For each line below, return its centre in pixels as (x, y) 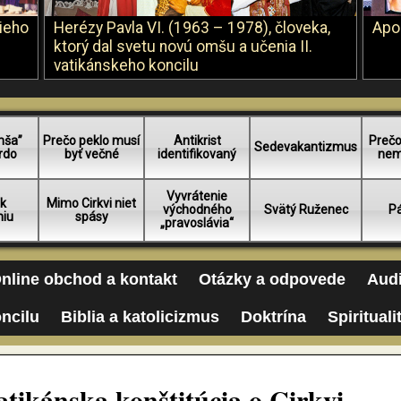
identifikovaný (197, 154)
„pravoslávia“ (197, 223)
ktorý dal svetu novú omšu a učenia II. (183, 47)
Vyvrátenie (197, 196)
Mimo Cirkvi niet (92, 203)
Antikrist (197, 141)
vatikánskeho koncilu (126, 65)
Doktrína (273, 317)
